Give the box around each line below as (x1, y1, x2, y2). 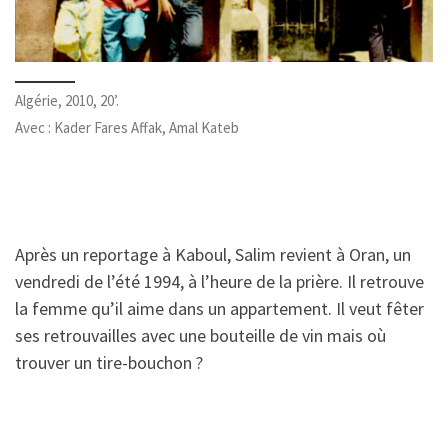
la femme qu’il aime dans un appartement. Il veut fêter (15, 296, 424, 320)
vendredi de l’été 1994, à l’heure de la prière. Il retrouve (15, 269, 424, 293)
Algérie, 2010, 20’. (15, 90, 119, 110)
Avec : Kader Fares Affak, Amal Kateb (15, 117, 239, 137)
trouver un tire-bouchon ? (15, 350, 203, 374)
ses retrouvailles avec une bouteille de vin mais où (15, 323, 386, 347)
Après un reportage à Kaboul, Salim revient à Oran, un (15, 242, 411, 266)
